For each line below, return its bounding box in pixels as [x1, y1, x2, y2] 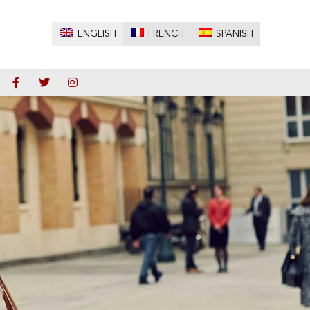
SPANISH [216, 29, 253, 39]
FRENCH [147, 29, 184, 39]
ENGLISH [77, 29, 116, 39]
